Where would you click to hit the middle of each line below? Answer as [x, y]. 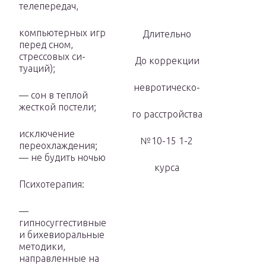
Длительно [167, 34]
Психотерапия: [52, 184]
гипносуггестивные [63, 223]
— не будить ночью [62, 158]
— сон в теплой [53, 95]
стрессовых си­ [52, 57]
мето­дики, [42, 247]
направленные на [59, 259]
